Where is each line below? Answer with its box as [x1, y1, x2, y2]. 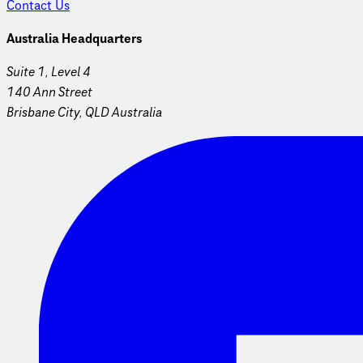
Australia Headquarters [6, 29, 142, 48]
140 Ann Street [6, 83, 92, 101]
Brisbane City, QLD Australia [6, 103, 162, 122]
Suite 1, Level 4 [6, 62, 91, 81]
